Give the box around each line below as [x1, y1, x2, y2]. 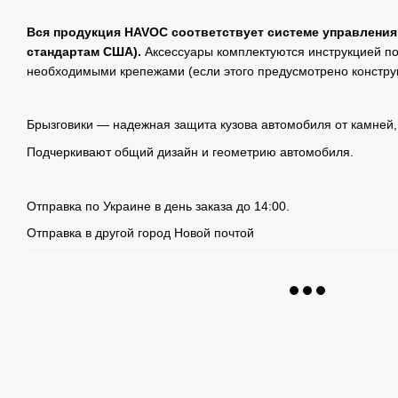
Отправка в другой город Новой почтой [27, 226, 254, 241]
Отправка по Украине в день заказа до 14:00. [27, 198, 290, 213]
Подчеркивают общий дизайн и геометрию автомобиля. [27, 144, 354, 159]
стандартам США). [27, 44, 141, 59]
